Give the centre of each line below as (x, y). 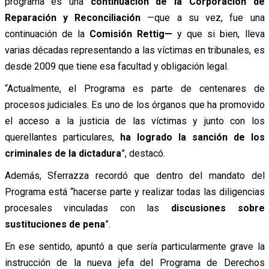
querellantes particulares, (62, 137)
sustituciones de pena (55, 224)
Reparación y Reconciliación (72, 17)
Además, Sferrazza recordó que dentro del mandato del (134, 175)
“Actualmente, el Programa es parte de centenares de (134, 88)
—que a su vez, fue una (203, 17)
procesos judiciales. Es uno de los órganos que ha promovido (134, 104)
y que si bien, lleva (218, 34)
